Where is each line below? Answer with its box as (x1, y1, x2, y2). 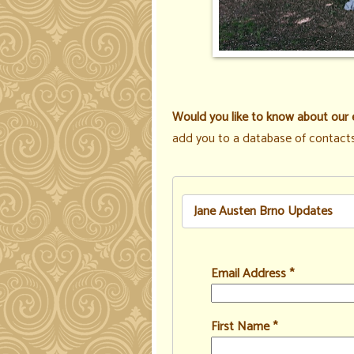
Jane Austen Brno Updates (194, 201, 333, 222)
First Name (210, 316, 273, 338)
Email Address (210, 263, 289, 285)
